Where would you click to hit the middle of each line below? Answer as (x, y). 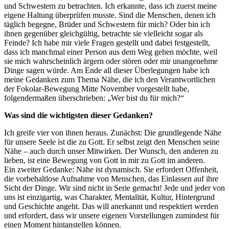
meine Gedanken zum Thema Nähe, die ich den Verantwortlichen (110, 79)
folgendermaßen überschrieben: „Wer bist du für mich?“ (94, 98)
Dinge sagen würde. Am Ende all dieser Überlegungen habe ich (107, 70)
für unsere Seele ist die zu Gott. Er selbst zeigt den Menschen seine (112, 142)
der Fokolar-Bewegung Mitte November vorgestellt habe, (97, 88)
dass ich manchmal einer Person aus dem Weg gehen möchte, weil (111, 52)
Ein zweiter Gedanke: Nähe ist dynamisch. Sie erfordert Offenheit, (111, 169)
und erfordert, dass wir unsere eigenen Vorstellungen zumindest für (112, 215)
